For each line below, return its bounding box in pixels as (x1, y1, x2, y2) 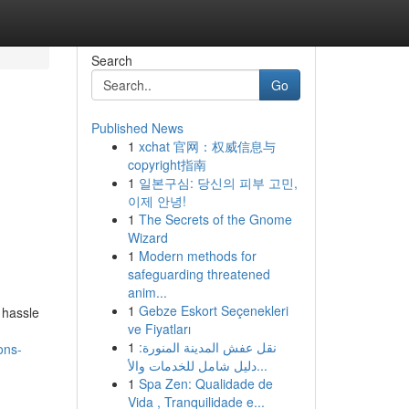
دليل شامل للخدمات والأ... (256, 356, 267, 374)
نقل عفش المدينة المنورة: (138, 338, 277, 356)
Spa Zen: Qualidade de (138, 374, 273, 393)
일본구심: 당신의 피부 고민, (138, 173, 298, 192)
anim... (127, 283, 167, 301)
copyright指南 (127, 155, 206, 173)
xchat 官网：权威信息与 (138, 137, 276, 155)
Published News (90, 119, 184, 137)
